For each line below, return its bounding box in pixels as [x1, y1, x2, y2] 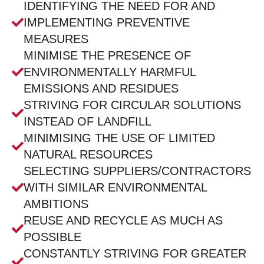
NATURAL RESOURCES [24, 148, 153, 161]
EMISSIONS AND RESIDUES [24, 82, 179, 95]
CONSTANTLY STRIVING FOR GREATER [24, 247, 246, 260]
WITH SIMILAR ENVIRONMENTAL [24, 181, 207, 194]
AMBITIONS [24, 197, 88, 210]
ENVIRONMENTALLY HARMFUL [24, 65, 196, 78]
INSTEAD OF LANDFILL [24, 115, 151, 128]
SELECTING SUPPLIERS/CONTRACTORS [24, 164, 251, 177]
